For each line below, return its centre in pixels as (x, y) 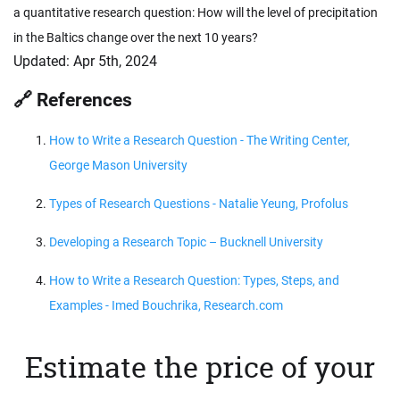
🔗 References (73, 100)
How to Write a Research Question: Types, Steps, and (194, 281)
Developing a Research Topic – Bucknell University (186, 242)
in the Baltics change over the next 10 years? (136, 37)
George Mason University (118, 166)
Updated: (43, 61)
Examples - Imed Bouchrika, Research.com (166, 306)
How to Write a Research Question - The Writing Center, (200, 141)
